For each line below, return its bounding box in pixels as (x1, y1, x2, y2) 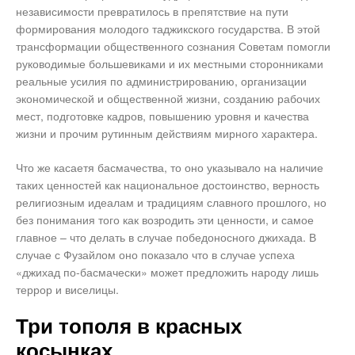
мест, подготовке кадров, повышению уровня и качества (16, 108, 309, 124)
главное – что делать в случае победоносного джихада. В (16, 229, 316, 246)
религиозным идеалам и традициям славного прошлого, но (16, 194, 326, 211)
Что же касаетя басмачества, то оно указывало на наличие (16, 159, 323, 176)
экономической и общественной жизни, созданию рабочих (16, 90, 320, 107)
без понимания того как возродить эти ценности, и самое (16, 212, 314, 228)
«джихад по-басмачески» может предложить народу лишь (16, 264, 319, 281)
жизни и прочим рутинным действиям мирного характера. (16, 125, 318, 142)
